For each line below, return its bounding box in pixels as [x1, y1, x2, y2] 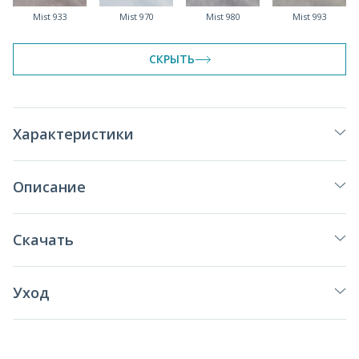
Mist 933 [32, 10, 67, 23]
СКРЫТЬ [148, 51, 195, 67]
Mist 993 [292, 10, 327, 23]
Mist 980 [205, 10, 240, 23]
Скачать [13, 230, 74, 250]
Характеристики [13, 124, 134, 144]
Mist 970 [119, 10, 154, 23]
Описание [13, 177, 86, 197]
